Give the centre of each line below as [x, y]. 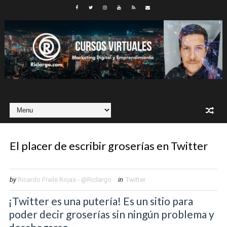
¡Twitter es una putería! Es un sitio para [101, 201]
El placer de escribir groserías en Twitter [108, 146]
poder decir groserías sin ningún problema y [111, 214]
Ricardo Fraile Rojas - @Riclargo [64, 180]
